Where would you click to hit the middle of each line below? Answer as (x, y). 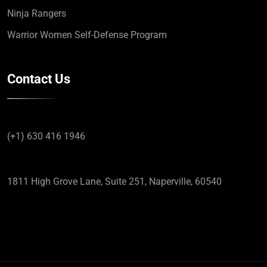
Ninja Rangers (37, 13)
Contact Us (39, 79)
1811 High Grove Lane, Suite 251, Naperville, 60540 (114, 181)
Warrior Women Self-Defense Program (87, 35)
